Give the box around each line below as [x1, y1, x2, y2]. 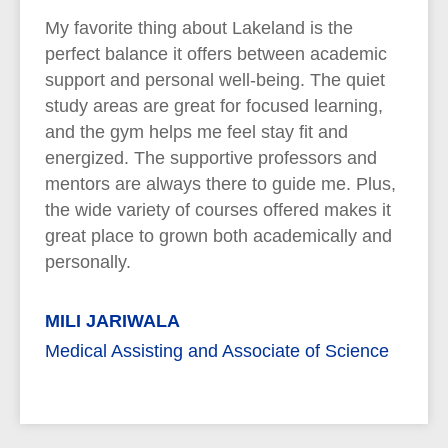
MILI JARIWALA [45, 311, 180, 331]
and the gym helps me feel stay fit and [45, 122, 348, 142]
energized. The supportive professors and [45, 148, 377, 168]
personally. [45, 252, 131, 272]
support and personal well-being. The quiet [45, 70, 385, 90]
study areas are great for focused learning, [45, 96, 383, 116]
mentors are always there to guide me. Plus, [45, 174, 396, 194]
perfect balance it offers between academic [45, 44, 387, 64]
